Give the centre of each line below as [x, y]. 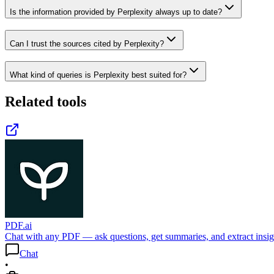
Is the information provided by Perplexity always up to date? [116, 12]
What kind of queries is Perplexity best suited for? [98, 75]
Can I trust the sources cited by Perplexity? [87, 43]
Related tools [46, 102]
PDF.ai [18, 226]
